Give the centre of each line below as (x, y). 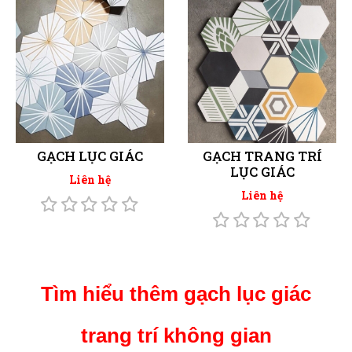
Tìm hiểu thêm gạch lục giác (176, 294)
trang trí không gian (176, 336)
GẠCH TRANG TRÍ (262, 156)
